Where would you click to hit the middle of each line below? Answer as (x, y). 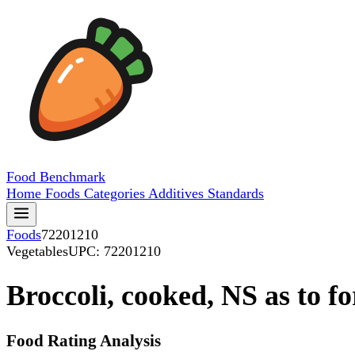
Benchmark (73, 177)
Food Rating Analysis (84, 341)
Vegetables (37, 251)
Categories (116, 193)
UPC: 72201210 (115, 251)
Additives (178, 193)
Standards (236, 193)
